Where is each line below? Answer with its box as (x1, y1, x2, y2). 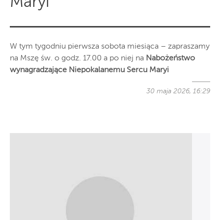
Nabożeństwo (146, 55, 195, 63)
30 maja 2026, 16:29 (146, 88, 210, 95)
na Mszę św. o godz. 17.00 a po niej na (10, 55, 146, 63)
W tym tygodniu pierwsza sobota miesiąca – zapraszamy (10, 43, 210, 51)
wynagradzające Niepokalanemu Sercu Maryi (10, 66, 169, 75)
